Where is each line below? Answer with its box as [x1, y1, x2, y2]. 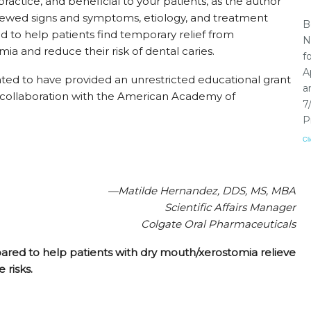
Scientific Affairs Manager [165, 201, 296, 215]
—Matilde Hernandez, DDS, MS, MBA [105, 184, 296, 198]
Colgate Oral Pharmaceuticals [141, 217, 296, 231]
